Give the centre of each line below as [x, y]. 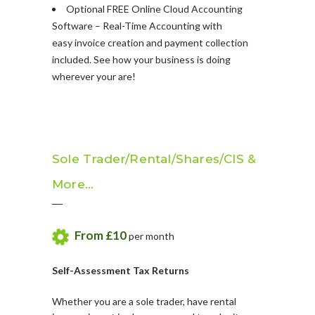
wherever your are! [94, 76]
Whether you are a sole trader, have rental [144, 301]
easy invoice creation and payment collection [150, 43]
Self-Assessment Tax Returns [121, 270]
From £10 [101, 235]
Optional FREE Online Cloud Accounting [154, 9]
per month [151, 236]
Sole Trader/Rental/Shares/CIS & [154, 159]
